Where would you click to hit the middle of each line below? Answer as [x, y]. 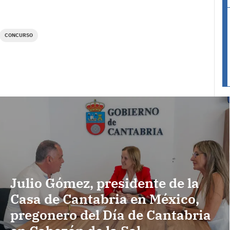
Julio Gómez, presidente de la [105, 183]
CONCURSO [19, 35]
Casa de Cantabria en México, [105, 199]
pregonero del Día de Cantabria [111, 215]
